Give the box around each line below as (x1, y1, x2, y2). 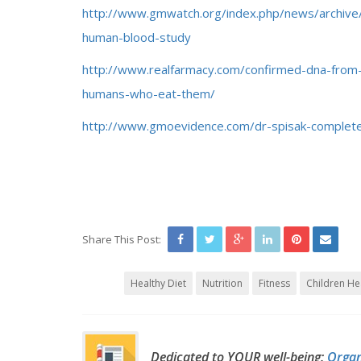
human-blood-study (82, 29, 191, 45)
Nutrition (202, 276, 243, 290)
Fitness (259, 276, 290, 290)
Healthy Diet (131, 276, 186, 290)
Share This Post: (82, 232, 161, 247)
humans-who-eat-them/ (82, 85, 215, 102)
